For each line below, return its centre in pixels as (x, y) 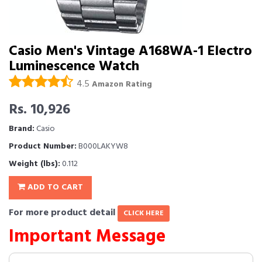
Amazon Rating (122, 85)
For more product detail (63, 213)
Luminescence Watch (74, 67)
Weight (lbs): (35, 164)
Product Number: (43, 146)
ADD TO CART (54, 187)
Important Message (87, 237)
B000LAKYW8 (102, 146)
